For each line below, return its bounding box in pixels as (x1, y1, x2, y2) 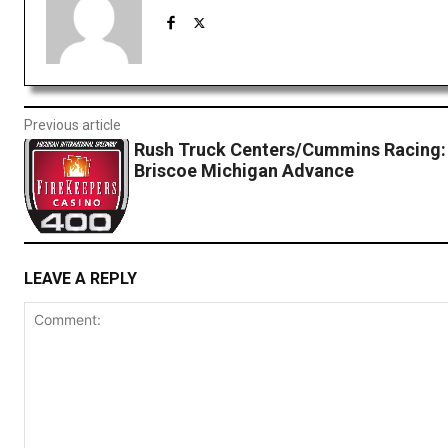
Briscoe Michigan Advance (133, 160, 354, 182)
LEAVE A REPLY (24, 268, 137, 288)
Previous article (24, 117, 121, 134)
